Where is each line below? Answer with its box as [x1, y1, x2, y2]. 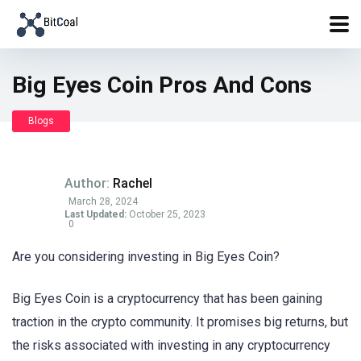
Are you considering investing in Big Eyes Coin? [12, 249, 280, 264]
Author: [64, 176, 113, 191]
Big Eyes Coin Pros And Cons [12, 72, 312, 98]
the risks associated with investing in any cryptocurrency [12, 338, 330, 354]
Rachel [113, 176, 152, 191]
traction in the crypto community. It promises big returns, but [12, 314, 348, 330]
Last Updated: [64, 209, 127, 220]
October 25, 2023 [127, 209, 205, 220]
